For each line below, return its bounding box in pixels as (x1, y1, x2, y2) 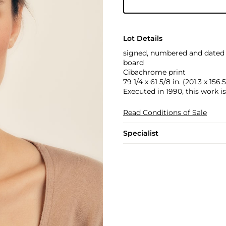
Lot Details (123, 34, 162, 43)
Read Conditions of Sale (123, 108, 207, 117)
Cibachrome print (123, 68, 186, 77)
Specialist (123, 129, 158, 138)
